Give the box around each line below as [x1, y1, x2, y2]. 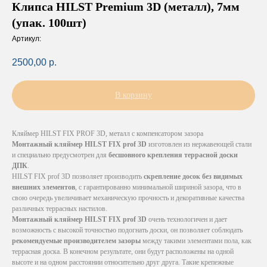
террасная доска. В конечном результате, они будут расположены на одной [12, 247, 234, 256]
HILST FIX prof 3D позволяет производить [12, 172, 142, 181]
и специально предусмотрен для [12, 150, 107, 159]
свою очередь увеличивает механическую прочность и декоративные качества [12, 193, 244, 202]
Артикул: [12, 35, 41, 44]
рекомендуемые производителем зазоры [12, 236, 141, 245]
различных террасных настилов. [12, 204, 107, 213]
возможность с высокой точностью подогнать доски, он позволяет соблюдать [12, 225, 243, 234]
